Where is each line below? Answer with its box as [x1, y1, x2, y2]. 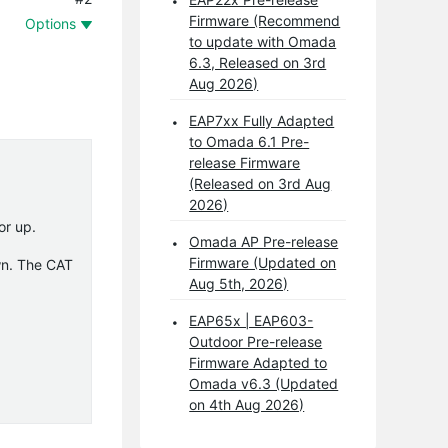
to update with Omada [189, 32, 337, 50]
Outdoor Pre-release [189, 332, 323, 350]
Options [25, 14, 77, 32]
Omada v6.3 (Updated [189, 374, 339, 392]
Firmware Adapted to [189, 353, 328, 371]
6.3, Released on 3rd [189, 53, 327, 71]
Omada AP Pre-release [189, 232, 339, 250]
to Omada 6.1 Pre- [189, 132, 310, 150]
